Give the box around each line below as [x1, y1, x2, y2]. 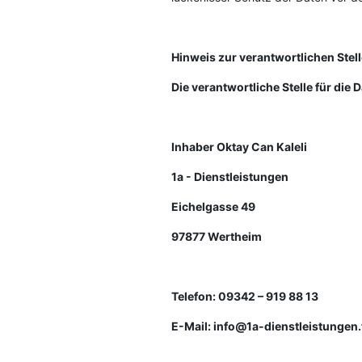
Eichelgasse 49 [171, 200, 255, 213]
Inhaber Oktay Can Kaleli [171, 140, 307, 154]
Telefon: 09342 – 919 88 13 [171, 289, 318, 303]
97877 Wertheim [171, 229, 262, 243]
